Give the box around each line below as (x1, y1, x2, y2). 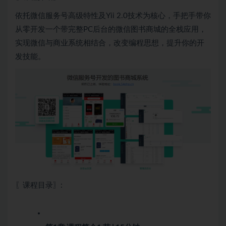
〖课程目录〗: (15, 182, 63, 190)
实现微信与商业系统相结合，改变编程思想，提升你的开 (15, 39, 204, 47)
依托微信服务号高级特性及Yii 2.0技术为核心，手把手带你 (15, 12, 211, 20)
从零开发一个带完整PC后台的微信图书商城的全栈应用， (15, 26, 206, 34)
